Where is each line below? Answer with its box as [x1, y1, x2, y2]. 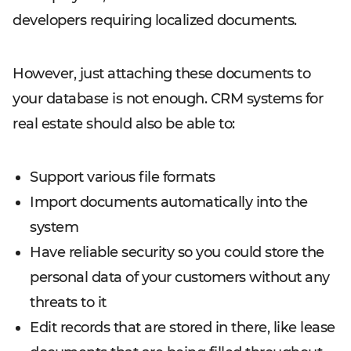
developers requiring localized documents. [13, 12, 297, 29]
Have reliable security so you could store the [30, 244, 324, 261]
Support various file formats [30, 168, 215, 186]
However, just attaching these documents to [13, 65, 310, 82]
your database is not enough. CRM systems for [13, 90, 323, 107]
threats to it [30, 294, 107, 311]
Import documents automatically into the [30, 194, 308, 211]
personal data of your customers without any [30, 269, 330, 286]
